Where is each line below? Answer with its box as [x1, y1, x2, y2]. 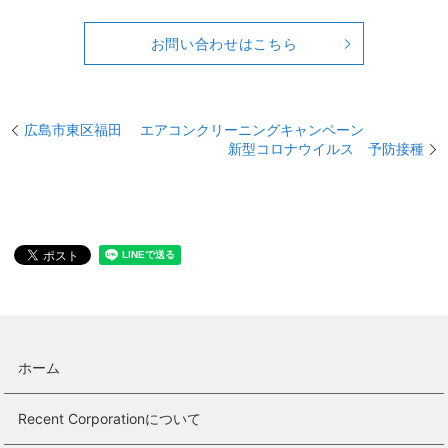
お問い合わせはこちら [150, 35, 298, 53]
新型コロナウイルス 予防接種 [228, 140, 425, 158]
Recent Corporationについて [18, 409, 202, 427]
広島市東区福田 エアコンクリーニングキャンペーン [23, 121, 364, 139]
